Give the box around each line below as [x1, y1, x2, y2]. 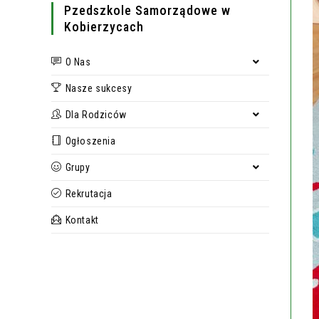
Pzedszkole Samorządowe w [64, 2, 231, 18]
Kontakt [65, 214, 99, 226]
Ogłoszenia [65, 135, 116, 147]
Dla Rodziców [65, 108, 127, 120]
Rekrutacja [65, 187, 113, 199]
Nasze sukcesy [65, 82, 132, 94]
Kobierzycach [64, 19, 144, 34]
